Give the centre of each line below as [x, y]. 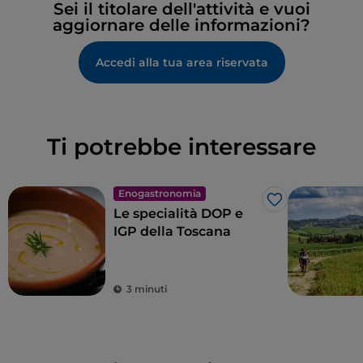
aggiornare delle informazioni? [181, 26]
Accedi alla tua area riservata [181, 63]
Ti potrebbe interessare [181, 147]
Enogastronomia [160, 194]
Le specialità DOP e [178, 214]
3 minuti [147, 289]
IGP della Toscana [172, 232]
